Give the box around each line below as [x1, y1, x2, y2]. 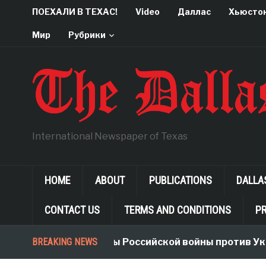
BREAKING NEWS [31, 236, 97, 248]
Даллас [177, 7, 211, 17]
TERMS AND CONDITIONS [123, 204, 231, 216]
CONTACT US [44, 204, 100, 216]
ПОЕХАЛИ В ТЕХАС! [31, 7, 118, 17]
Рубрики [68, 30, 106, 40]
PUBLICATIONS [148, 174, 212, 186]
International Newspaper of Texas [31, 131, 188, 142]
